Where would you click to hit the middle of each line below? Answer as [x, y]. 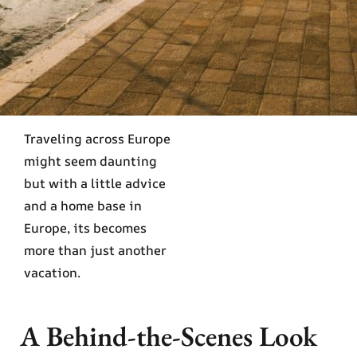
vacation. [52, 273]
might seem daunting [90, 161]
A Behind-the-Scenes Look [169, 336]
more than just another [95, 251]
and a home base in [83, 206]
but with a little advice [95, 184]
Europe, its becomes [85, 228]
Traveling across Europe [97, 139]
